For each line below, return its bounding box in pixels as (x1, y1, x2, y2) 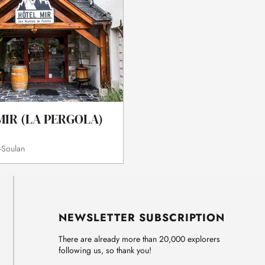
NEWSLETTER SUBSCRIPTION (59, 210, 225, 226)
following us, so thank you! (59, 244, 151, 257)
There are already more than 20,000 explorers (59, 233, 220, 245)
